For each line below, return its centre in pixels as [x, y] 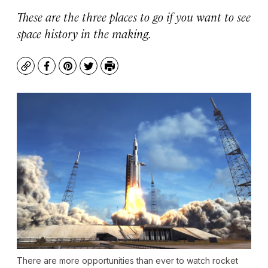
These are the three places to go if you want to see [134, 16]
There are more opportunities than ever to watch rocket [127, 261]
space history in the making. [84, 33]
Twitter [105, 72]
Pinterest [89, 72]
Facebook [68, 72]
